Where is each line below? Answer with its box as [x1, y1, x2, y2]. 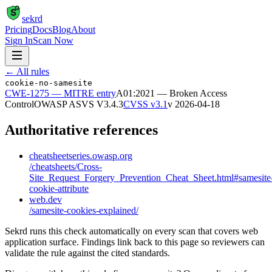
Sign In [5, 35, 33, 46]
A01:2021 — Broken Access [116, 88, 227, 98]
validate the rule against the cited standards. [5, 247, 170, 258]
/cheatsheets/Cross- [29, 161, 102, 172]
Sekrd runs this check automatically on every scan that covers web [5, 225, 258, 236]
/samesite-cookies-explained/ [29, 205, 138, 216]
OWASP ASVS [34, 99, 97, 109]
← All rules [5, 66, 49, 76]
